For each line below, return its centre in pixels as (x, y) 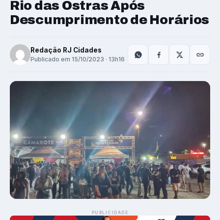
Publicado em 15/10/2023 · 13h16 (78, 59)
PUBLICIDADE (110, 213)
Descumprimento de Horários (110, 20)
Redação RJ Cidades (66, 50)
